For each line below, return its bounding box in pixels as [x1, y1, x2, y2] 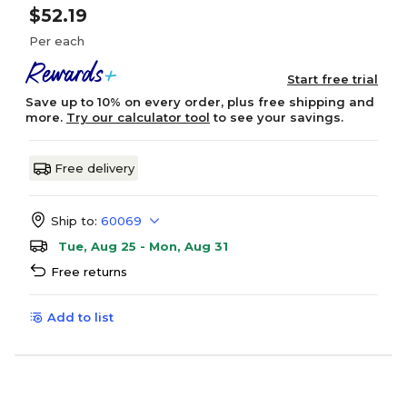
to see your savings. [210, 110, 343, 124]
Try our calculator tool [66, 110, 210, 124]
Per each [29, 34, 84, 48]
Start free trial [287, 72, 378, 86]
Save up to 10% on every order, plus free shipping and [25, 94, 374, 109]
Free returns [51, 264, 127, 279]
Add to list [47, 310, 114, 324]
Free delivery [55, 161, 134, 175]
